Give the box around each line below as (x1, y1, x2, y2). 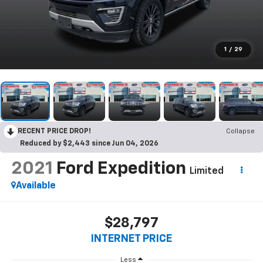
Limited (189, 167, 224, 177)
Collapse (226, 128, 255, 136)
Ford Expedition (56, 160, 186, 178)
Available (15, 181, 56, 191)
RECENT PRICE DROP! (18, 128, 91, 136)
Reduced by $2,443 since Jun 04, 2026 (20, 140, 159, 148)
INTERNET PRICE (91, 233, 172, 244)
